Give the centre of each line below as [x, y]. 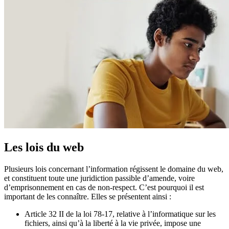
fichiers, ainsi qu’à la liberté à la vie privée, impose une [113, 223]
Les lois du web [44, 147]
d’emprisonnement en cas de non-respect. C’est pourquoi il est [104, 187]
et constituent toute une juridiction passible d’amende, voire [99, 178]
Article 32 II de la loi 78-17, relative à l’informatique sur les [120, 214]
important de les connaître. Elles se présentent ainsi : [88, 196]
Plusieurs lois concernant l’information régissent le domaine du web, [114, 169]
